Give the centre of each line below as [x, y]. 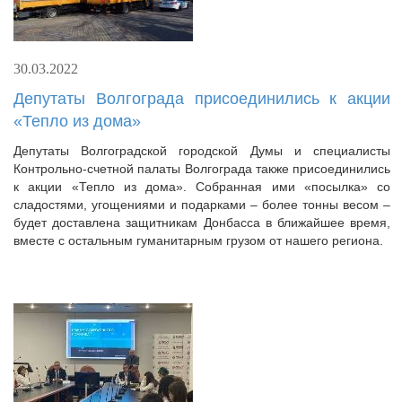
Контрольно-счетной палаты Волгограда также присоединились [202, 169]
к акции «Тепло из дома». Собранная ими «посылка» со [202, 187]
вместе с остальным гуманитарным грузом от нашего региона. [198, 240]
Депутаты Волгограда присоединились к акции [202, 99]
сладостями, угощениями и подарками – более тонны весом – [202, 205]
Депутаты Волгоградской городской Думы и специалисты [202, 151]
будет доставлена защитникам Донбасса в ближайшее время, [202, 223]
